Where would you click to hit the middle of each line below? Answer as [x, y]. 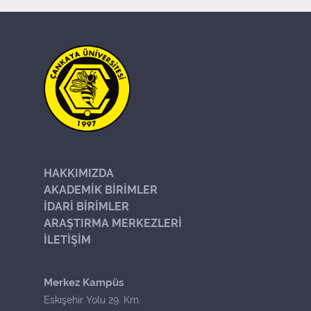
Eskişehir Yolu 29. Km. [92, 300]
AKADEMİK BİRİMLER [101, 190]
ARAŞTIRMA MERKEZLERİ [113, 223]
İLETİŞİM [67, 239]
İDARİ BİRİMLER [86, 206]
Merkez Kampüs [84, 282]
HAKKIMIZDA [79, 173]
